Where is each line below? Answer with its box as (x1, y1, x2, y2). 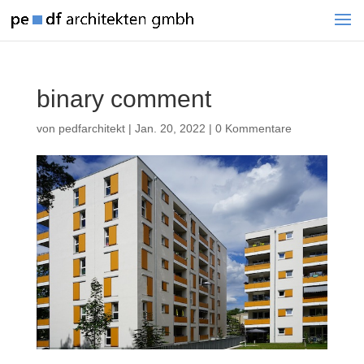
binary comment (36, 85, 211, 112)
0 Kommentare (214, 122, 292, 135)
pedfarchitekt (58, 122, 125, 135)
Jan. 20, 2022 (134, 122, 206, 135)
